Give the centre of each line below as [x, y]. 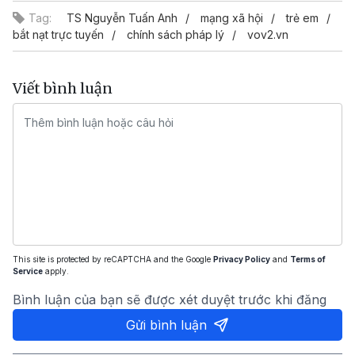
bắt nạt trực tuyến [58, 34]
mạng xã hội [232, 18]
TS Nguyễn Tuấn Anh [122, 18]
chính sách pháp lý [176, 34]
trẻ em [302, 18]
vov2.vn [268, 34]
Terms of [308, 259]
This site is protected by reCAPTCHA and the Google [113, 259]
